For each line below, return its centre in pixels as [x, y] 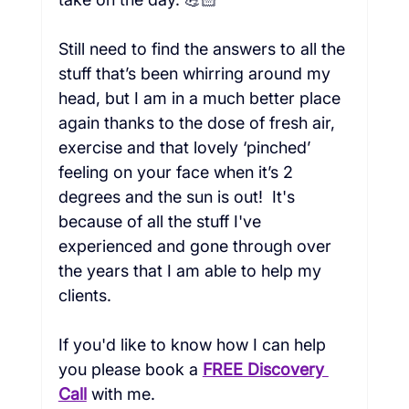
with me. [130, 394]
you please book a [128, 370]
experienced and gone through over [197, 246]
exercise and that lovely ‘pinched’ [186, 148]
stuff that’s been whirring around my [196, 74]
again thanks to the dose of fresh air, [199, 123]
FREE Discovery [265, 370]
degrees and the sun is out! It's [178, 197]
